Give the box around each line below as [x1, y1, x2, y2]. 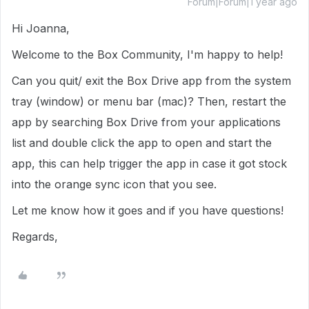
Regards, [12, 230, 61, 243]
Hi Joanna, [12, 21, 73, 35]
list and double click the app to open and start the [12, 136, 272, 150]
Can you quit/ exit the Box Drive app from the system [12, 74, 291, 88]
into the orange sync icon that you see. [12, 177, 220, 191]
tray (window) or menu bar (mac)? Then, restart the [12, 94, 286, 108]
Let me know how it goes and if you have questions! [12, 203, 283, 217]
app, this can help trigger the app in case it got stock [12, 157, 287, 170]
